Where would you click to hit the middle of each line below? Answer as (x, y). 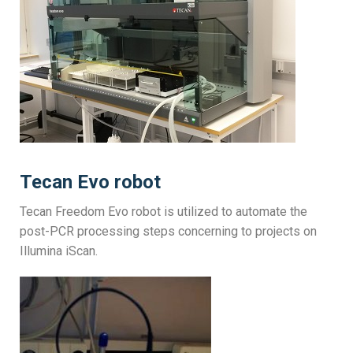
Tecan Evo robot (90, 182)
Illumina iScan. (59, 251)
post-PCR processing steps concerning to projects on (168, 231)
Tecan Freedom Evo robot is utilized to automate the (163, 211)
